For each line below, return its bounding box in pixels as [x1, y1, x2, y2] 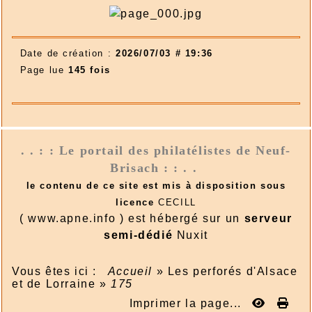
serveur [244, 212, 292, 224]
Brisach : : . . [110, 160, 202, 175]
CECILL [154, 196, 196, 208]
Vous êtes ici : [12, 265, 105, 277]
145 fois [68, 64, 111, 75]
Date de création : [19, 47, 116, 58]
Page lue [19, 64, 68, 75]
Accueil [104, 265, 157, 277]
